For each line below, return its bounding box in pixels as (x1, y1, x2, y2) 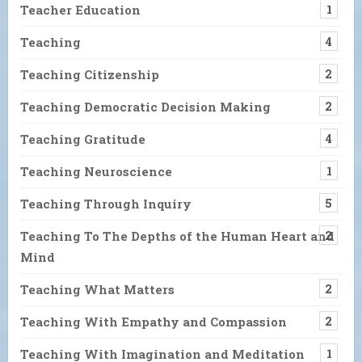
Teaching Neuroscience (20, 162, 172, 179)
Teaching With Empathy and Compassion (20, 313, 287, 330)
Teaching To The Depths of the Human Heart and (20, 227, 335, 244)
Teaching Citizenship (20, 65, 159, 82)
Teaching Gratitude (20, 130, 145, 147)
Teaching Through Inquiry (20, 195, 192, 212)
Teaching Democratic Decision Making (20, 98, 271, 115)
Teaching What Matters (20, 280, 175, 297)
